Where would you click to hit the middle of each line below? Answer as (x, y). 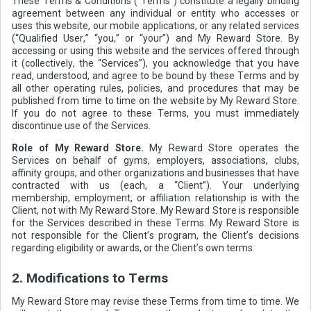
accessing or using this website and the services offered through (155, 50)
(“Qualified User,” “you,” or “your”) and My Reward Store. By (155, 38)
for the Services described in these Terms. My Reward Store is (155, 222)
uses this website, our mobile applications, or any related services (155, 25)
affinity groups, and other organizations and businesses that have (155, 173)
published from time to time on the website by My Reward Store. (155, 100)
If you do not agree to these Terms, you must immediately (155, 113)
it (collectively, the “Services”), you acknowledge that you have (155, 63)
